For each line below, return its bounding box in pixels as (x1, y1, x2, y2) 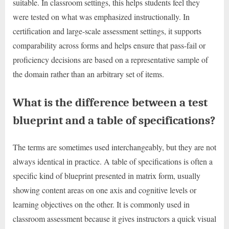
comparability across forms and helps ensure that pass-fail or (13, 40, 205, 51)
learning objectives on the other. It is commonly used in (13, 199, 190, 210)
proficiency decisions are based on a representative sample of (13, 54, 208, 65)
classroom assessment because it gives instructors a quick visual (13, 213, 216, 224)
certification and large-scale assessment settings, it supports (13, 26, 201, 37)
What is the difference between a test (13, 96, 208, 110)
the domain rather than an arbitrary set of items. (13, 68, 164, 80)
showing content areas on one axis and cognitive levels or (13, 185, 196, 196)
